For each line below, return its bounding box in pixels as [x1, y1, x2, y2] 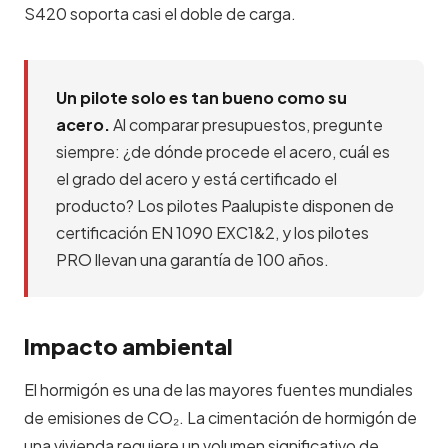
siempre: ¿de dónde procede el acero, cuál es [56, 141, 390, 162]
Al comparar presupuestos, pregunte [110, 114, 383, 135]
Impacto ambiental [24, 332, 233, 360]
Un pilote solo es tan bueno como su [56, 87, 347, 108]
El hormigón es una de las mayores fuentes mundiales [24, 379, 413, 400]
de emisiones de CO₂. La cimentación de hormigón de [24, 407, 417, 428]
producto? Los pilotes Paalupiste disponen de [56, 195, 394, 216]
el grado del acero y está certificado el [56, 168, 337, 189]
